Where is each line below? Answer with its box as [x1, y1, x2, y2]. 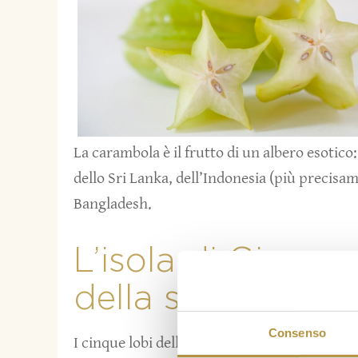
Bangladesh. [74, 194, 152, 213]
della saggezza [74, 281, 322, 316]
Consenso [268, 325, 326, 340]
